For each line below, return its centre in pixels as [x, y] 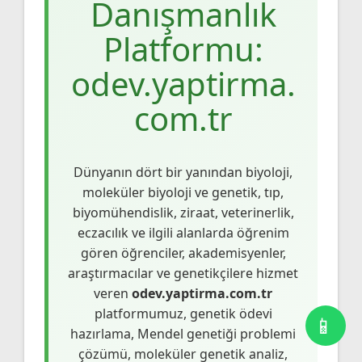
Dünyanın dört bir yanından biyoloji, [183, 172]
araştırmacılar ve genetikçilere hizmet [183, 273]
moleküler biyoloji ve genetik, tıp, [183, 192]
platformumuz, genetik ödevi [183, 313]
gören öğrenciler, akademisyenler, [183, 253]
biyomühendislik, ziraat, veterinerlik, [183, 212]
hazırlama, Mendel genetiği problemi [183, 333]
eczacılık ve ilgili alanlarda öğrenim [183, 232]
